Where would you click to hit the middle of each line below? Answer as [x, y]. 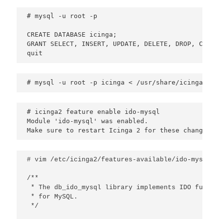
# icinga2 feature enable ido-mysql [94, 111]
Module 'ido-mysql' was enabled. [88, 121]
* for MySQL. [53, 197]
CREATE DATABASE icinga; [72, 35]
